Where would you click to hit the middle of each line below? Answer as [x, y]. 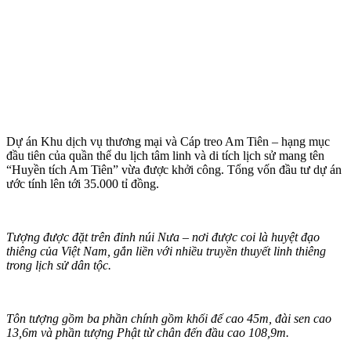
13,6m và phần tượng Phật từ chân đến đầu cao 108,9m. [148, 332]
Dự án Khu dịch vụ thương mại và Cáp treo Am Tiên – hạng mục [168, 141]
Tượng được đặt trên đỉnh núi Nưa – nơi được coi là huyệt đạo [163, 237]
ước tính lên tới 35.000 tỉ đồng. [83, 183]
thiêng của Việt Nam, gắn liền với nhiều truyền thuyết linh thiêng [166, 251]
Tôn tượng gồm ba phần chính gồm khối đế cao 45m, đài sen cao [169, 318]
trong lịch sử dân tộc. [59, 265]
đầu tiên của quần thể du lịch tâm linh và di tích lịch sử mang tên [165, 155]
